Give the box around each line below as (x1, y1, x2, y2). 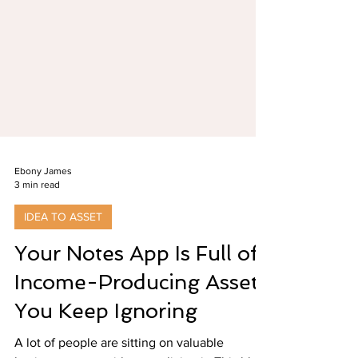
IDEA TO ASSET (24, 237, 102, 249)
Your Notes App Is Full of (14, 268, 259, 292)
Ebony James (14, 192, 72, 203)
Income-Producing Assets (14, 296, 268, 320)
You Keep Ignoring (14, 325, 197, 349)
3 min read (14, 205, 60, 217)
